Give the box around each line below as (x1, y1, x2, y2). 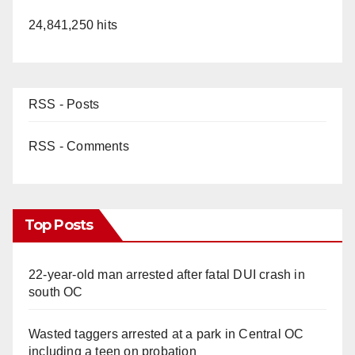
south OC (29, 285, 83, 300)
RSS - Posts (29, 97, 100, 112)
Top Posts (25, 216, 93, 235)
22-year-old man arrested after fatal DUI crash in (29, 268, 305, 282)
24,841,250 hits (29, 18, 117, 32)
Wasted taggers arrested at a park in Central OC (29, 327, 304, 342)
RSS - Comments (29, 139, 129, 154)
